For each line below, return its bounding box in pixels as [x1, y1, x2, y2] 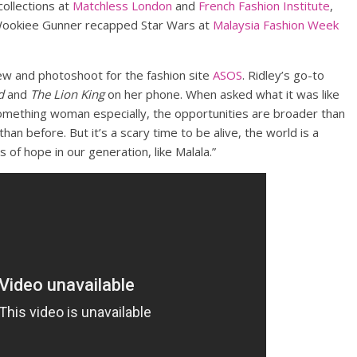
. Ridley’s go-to [242, 67, 324, 83]
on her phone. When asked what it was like [104, 86, 339, 102]
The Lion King [30, 86, 104, 102]
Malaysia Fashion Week [213, 17, 339, 33]
